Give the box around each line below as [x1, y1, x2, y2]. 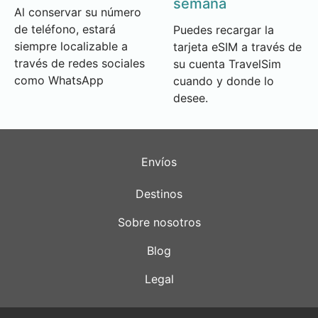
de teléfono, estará [14, 21, 116, 36]
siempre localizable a [14, 38, 128, 53]
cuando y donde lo [173, 73, 274, 88]
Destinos [136, 186, 182, 201]
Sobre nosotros [117, 214, 201, 229]
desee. [173, 90, 208, 105]
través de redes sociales [14, 55, 145, 70]
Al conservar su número [14, 4, 141, 19]
